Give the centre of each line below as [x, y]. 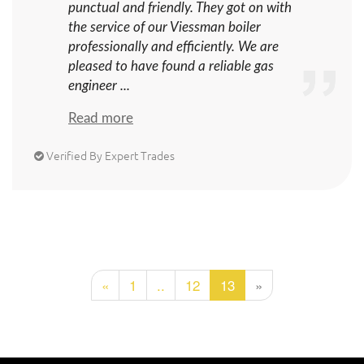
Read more [101, 118]
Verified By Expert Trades [110, 155]
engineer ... [99, 85]
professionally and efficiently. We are [173, 46]
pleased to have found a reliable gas [171, 66]
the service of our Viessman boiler [165, 27]
